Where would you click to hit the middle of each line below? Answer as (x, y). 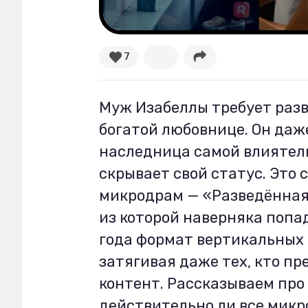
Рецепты (67, 35)
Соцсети (67, 126)
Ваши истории (85, 71)
